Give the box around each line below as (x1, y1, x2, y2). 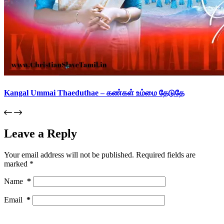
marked (4, 159, 29, 168)
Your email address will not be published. (4, 150, 134, 159)
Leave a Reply (4, 126, 77, 140)
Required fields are (136, 150, 195, 159)
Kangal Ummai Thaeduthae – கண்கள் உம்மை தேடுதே (4, 88, 184, 97)
